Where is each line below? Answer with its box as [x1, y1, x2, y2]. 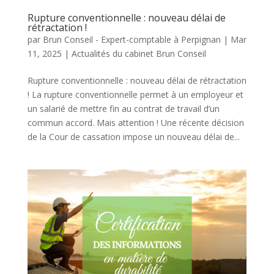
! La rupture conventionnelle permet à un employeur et [27, 88, 243, 100]
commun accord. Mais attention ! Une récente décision [27, 116, 244, 128]
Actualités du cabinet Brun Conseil [71, 47, 206, 59]
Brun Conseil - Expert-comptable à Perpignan [42, 33, 221, 45]
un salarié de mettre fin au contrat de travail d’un [27, 102, 220, 114]
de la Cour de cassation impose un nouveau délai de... [27, 130, 240, 143]
